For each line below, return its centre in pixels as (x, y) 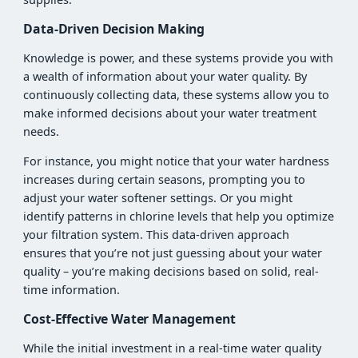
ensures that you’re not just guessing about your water (173, 253)
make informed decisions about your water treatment (170, 113)
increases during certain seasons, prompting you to (165, 180)
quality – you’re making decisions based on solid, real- (171, 272)
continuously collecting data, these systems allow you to (177, 94)
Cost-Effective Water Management (129, 319)
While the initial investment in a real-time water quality (173, 348)
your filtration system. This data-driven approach (157, 235)
